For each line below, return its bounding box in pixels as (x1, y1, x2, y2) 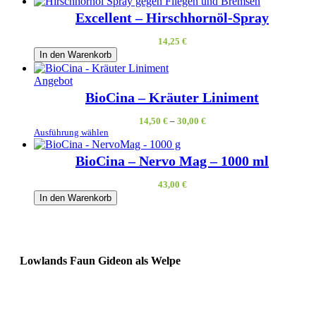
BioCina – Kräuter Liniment (85, 90, 259, 106)
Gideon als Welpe (98, 255, 181, 267)
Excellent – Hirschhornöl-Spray (75, 10, 269, 26)
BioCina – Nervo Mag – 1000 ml (75, 153, 269, 169)
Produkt (72, 74, 107, 87)
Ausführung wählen (34, 127, 109, 138)
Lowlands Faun (20, 255, 95, 267)
